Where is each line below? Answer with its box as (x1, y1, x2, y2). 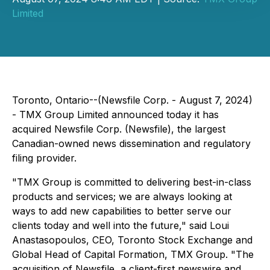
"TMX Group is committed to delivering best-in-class (12, 176, 251, 188)
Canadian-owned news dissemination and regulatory (12, 137, 251, 149)
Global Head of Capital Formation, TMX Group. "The (12, 248, 254, 260)
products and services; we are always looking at (12, 190, 232, 202)
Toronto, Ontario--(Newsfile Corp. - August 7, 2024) (12, 94, 253, 106)
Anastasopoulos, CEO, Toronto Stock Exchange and (12, 234, 253, 246)
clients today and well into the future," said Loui (12, 219, 229, 231)
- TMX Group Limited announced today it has (12, 108, 219, 121)
